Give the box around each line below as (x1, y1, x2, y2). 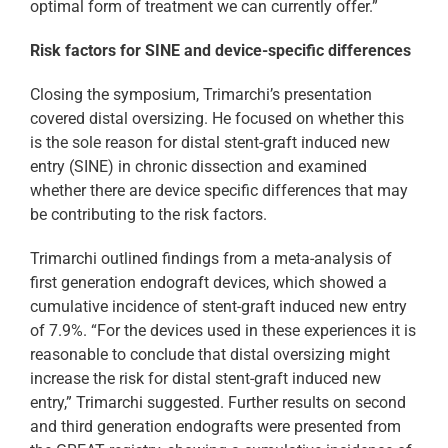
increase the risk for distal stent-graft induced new (30, 369, 381, 389)
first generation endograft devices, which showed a (30, 273, 387, 293)
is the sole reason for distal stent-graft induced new (30, 133, 390, 153)
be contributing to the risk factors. (30, 205, 267, 225)
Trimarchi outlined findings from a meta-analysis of (30, 249, 392, 269)
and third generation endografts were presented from (30, 417, 401, 437)
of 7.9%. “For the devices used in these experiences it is (30, 321, 416, 341)
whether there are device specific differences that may (30, 181, 408, 201)
